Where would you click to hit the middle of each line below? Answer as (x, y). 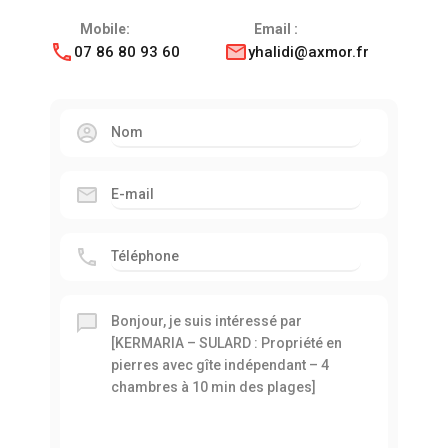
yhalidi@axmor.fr (308, 51)
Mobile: (105, 28)
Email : (276, 28)
